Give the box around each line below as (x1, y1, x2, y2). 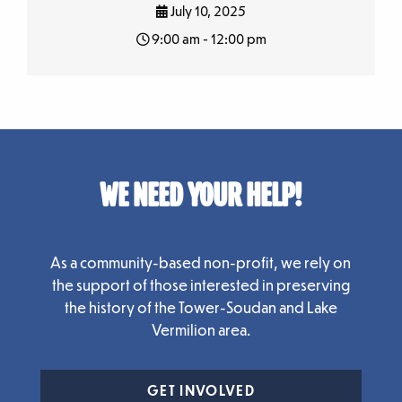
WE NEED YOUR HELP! (100, 179, 302, 216)
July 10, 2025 (168, 3, 246, 20)
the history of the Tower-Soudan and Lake (64, 298, 337, 318)
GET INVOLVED (146, 382, 255, 399)
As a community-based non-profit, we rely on (50, 253, 352, 273)
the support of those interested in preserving (51, 275, 350, 295)
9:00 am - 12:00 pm (148, 31, 267, 48)
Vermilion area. (151, 320, 250, 340)
